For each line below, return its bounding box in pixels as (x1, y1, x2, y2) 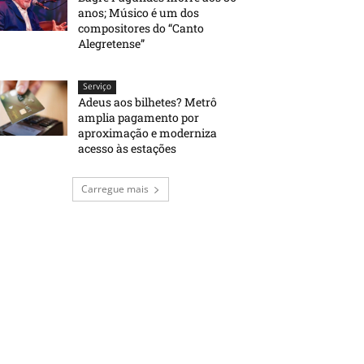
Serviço (83, 80, 112, 92)
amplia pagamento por (78, 109, 200, 125)
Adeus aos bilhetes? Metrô (78, 93, 218, 110)
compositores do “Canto (78, 19, 205, 36)
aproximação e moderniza (78, 124, 218, 141)
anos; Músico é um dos (78, 4, 200, 20)
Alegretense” (78, 35, 145, 51)
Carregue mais (80, 181, 149, 196)
